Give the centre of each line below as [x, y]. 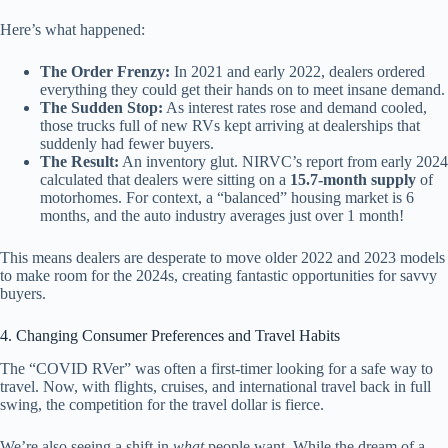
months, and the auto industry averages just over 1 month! [222, 216]
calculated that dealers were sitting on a [165, 180]
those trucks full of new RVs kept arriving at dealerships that [230, 126]
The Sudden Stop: [101, 108]
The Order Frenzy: [105, 72]
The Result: [79, 162]
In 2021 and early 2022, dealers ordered [297, 72]
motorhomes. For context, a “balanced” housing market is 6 [227, 198]
